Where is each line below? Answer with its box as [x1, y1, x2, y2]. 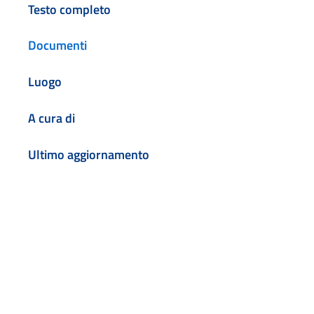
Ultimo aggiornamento [28, 144, 149, 164]
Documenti [28, 36, 87, 55]
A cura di [28, 109, 75, 128]
